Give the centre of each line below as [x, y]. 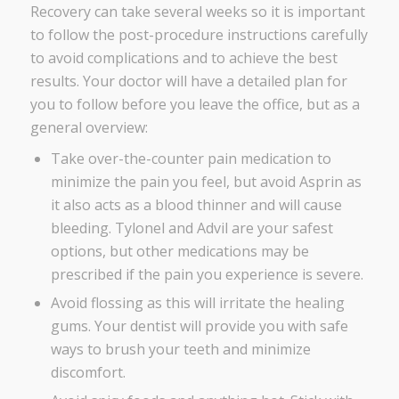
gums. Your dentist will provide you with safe [199, 326]
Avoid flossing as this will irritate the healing [197, 303]
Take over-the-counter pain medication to [191, 159]
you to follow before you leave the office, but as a [195, 104]
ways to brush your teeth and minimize [180, 349]
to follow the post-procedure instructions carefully [199, 35]
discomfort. [88, 372]
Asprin [322, 182]
